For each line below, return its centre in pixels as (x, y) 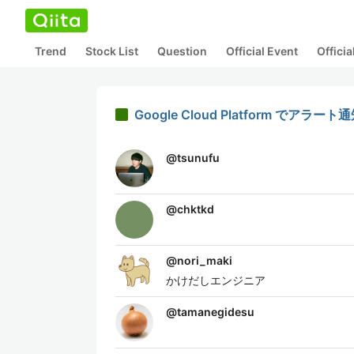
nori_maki (205, 260)
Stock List (112, 51)
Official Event (262, 51)
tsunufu (198, 158)
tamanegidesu (216, 312)
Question (182, 51)
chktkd (196, 209)
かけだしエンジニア (216, 280)
